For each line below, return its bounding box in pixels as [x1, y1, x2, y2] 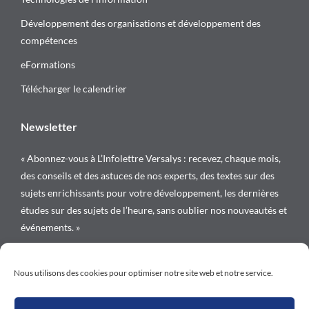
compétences [21, 34, 77, 46]
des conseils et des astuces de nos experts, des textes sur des [21, 169, 275, 181]
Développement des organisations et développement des [21, 17, 261, 29]
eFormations [21, 58, 75, 70]
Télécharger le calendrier [21, 82, 127, 94]
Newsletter [21, 119, 77, 133]
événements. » [21, 221, 80, 233]
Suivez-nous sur [21, 258, 99, 272]
